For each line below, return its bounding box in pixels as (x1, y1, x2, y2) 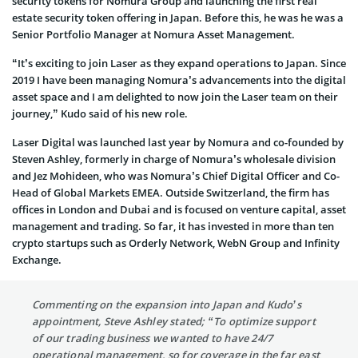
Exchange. (12, 252, 62, 267)
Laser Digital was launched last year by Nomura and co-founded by (12, 134, 344, 149)
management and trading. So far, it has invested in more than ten (12, 218, 334, 233)
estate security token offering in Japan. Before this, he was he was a (12, 10, 344, 25)
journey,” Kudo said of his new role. (12, 105, 188, 121)
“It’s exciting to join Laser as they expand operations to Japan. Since (12, 55, 346, 70)
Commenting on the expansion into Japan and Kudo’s (32, 296, 301, 312)
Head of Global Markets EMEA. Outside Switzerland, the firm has (12, 185, 329, 200)
